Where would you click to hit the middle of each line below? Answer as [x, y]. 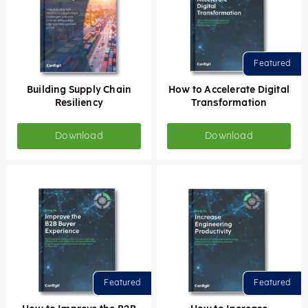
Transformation [229, 102]
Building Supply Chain [79, 89]
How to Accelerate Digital [229, 89]
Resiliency [79, 102]
